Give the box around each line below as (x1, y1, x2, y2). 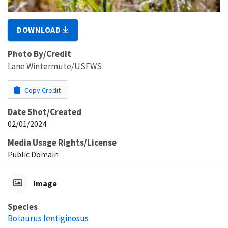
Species (8, 201, 38, 212)
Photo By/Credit (8, 48, 71, 60)
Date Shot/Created (8, 106, 81, 118)
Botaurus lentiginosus (8, 212, 89, 224)
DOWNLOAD (17, 24, 63, 35)
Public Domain (8, 149, 59, 159)
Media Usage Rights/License (8, 136, 117, 148)
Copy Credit (23, 85, 61, 95)
